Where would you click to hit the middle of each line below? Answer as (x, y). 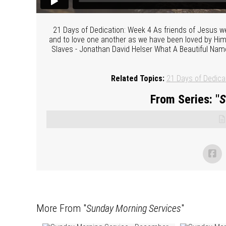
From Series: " (185, 99)
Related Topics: (137, 78)
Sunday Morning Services (134, 208)
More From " (61, 208)
